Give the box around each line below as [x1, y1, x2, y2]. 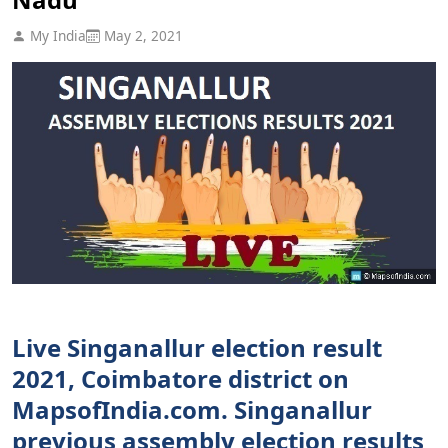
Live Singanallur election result [12, 330, 382, 364]
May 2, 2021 [100, 25, 183, 45]
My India [26, 25, 86, 45]
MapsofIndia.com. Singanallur [12, 392, 372, 426]
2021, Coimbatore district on [12, 361, 349, 395]
